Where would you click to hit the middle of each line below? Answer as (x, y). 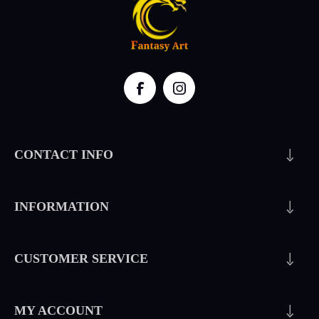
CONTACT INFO (64, 155)
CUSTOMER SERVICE (81, 259)
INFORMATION (62, 207)
